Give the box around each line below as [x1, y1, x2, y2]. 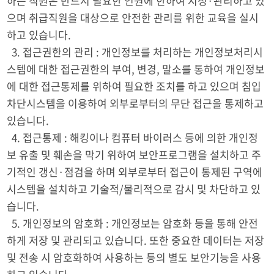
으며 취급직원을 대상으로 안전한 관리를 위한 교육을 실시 [7, 10, 259, 25]
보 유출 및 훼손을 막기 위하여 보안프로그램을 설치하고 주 [7, 147, 262, 162]
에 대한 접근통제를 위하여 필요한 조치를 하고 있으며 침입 [7, 78, 262, 94]
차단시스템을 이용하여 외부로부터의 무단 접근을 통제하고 [7, 95, 264, 111]
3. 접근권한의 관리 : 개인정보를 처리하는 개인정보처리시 [7, 44, 264, 59]
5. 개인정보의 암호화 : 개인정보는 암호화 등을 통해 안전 [7, 215, 259, 231]
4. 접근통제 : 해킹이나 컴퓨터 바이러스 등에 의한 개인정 [7, 130, 259, 145]
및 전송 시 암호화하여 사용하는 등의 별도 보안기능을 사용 [7, 250, 262, 265]
